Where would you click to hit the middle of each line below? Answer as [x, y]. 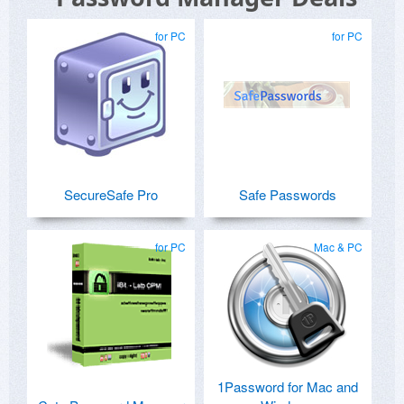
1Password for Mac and [288, 386]
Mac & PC [338, 246]
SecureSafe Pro [111, 194]
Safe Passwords [288, 194]
